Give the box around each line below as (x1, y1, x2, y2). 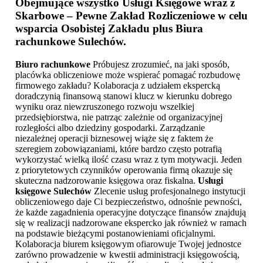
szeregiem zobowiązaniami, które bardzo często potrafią (15, 143, 222, 154)
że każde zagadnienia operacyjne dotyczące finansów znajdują (15, 207, 246, 217)
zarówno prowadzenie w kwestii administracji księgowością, (15, 249, 240, 259)
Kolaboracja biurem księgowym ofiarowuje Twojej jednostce (15, 238, 241, 249)
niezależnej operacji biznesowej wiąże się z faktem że (15, 133, 213, 143)
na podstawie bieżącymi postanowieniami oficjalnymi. (15, 228, 215, 238)
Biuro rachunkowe (15, 59, 90, 69)
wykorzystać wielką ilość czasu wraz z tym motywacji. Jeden (15, 154, 242, 164)
